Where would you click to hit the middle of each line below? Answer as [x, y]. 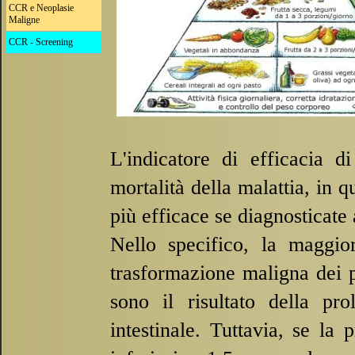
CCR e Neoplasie [41, 8]
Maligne [24, 20]
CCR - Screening [41, 42]
